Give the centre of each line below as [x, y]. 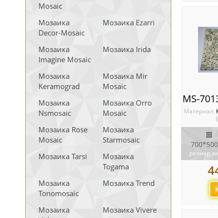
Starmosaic [121, 140]
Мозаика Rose [63, 129]
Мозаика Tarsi [63, 156]
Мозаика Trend [129, 183]
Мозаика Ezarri [129, 22]
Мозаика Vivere [130, 210]
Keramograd [59, 86]
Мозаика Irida [127, 49]
